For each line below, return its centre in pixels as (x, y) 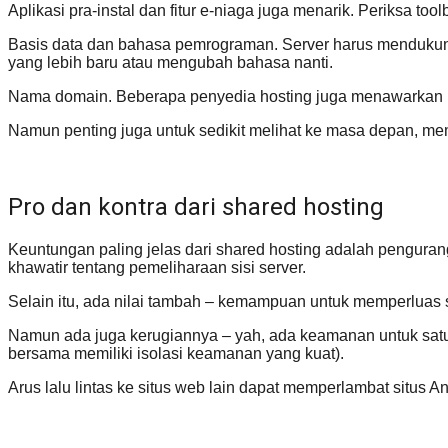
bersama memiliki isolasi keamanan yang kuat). (176, 354)
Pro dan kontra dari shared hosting (196, 207)
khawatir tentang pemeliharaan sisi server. (157, 268)
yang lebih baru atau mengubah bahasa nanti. (170, 62)
